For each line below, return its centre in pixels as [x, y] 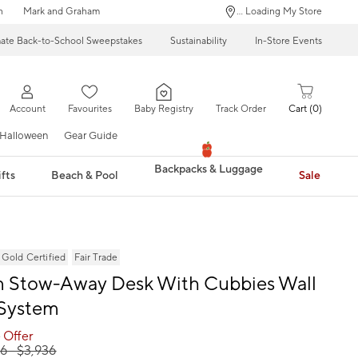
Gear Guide [91, 135]
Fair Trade [96, 257]
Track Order [241, 109]
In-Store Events [288, 41]
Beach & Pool [85, 175]
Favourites [89, 109]
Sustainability [199, 41]
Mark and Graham [61, 12]
